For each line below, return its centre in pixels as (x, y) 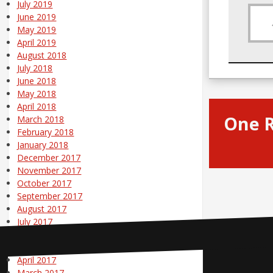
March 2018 (41, 119)
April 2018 (37, 107)
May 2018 (37, 94)
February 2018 (46, 132)
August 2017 (42, 209)
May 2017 (37, 247)
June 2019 (37, 17)
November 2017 (49, 171)
